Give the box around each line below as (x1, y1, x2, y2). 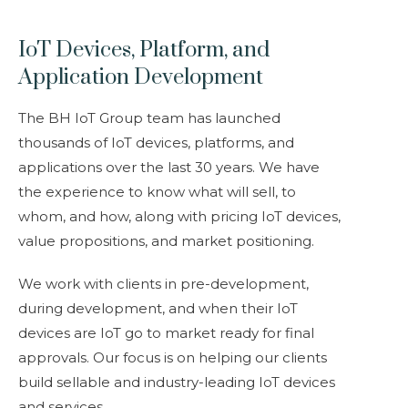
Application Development (18, 64, 263, 91)
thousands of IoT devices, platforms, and (18, 134, 294, 151)
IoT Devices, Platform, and (18, 36, 270, 64)
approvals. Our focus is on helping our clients (18, 349, 327, 366)
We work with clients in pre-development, (18, 275, 309, 292)
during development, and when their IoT (18, 300, 298, 317)
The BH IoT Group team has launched (18, 109, 280, 127)
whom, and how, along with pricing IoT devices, (18, 208, 341, 225)
